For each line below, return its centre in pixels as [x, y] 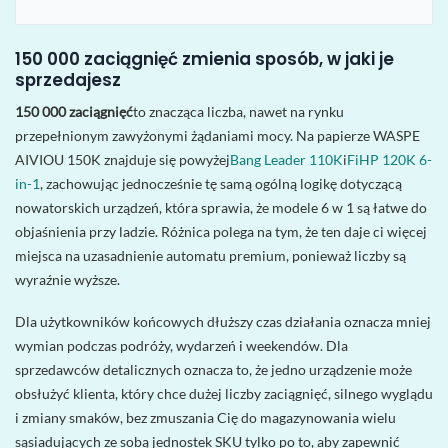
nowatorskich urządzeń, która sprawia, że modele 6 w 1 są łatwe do [221, 207]
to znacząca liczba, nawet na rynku [238, 111]
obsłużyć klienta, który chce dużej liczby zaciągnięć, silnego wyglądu [224, 393]
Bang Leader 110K [286, 159]
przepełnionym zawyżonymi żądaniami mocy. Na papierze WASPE [217, 135]
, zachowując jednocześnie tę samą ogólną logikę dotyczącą [221, 183]
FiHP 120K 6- [389, 159]
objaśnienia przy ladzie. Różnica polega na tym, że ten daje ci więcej [221, 231]
